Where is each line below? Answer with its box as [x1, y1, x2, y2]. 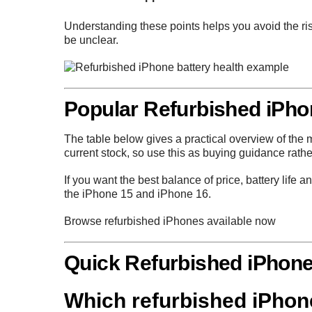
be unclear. [64, 33, 118, 46]
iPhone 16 [157, 188, 208, 201]
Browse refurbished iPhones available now [64, 215, 276, 228]
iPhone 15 [82, 188, 133, 201]
